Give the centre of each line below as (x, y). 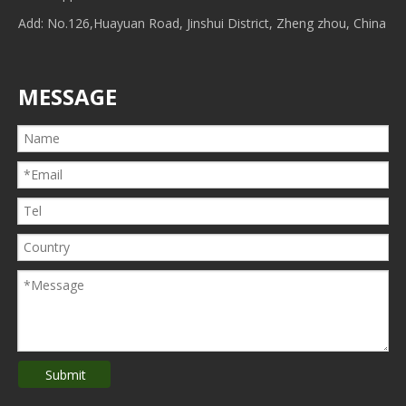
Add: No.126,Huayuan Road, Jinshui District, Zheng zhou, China (202, 24)
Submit (66, 374)
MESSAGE (68, 97)
